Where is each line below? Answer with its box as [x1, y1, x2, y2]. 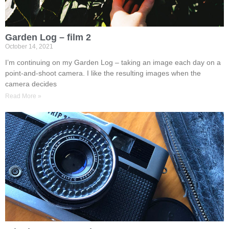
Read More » [5, 93, 41, 100]
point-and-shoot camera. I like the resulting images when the [5, 69, 201, 77]
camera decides [5, 80, 57, 88]
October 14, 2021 [5, 43, 53, 50]
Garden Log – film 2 [5, 32, 91, 42]
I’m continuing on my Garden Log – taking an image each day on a [5, 58, 221, 66]
